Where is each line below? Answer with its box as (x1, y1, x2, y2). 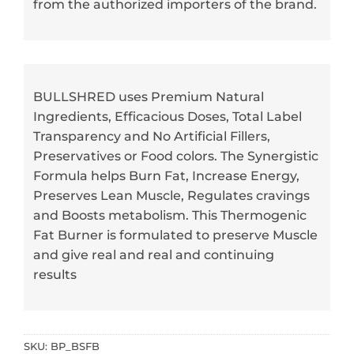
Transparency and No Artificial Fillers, (33, 129, 270, 145)
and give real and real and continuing (33, 247, 274, 263)
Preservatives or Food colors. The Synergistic (33, 149, 318, 164)
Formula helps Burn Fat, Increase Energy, (33, 168, 299, 184)
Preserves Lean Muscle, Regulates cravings (33, 188, 310, 204)
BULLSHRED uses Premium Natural (33, 89, 264, 105)
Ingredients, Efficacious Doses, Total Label (33, 109, 302, 125)
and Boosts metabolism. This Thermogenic (33, 208, 307, 224)
